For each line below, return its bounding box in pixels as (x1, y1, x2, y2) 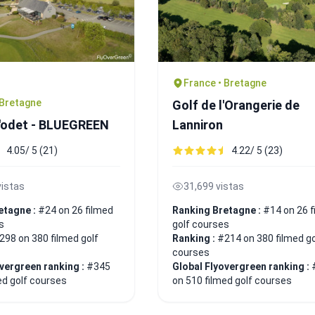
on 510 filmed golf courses (172, 274, 292, 286)
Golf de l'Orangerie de (172, 97, 300, 112)
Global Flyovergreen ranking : (172, 260, 311, 272)
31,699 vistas (184, 180, 244, 192)
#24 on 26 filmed (38, 204, 113, 216)
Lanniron (172, 117, 223, 132)
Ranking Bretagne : (172, 204, 263, 216)
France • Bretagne (184, 77, 266, 89)
